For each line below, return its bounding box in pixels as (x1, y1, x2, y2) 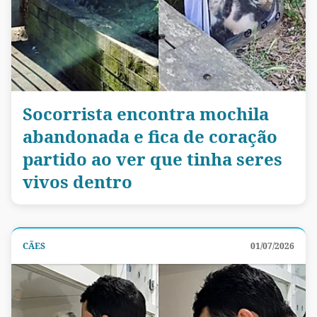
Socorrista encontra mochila (23, 101, 269, 125)
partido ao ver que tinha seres (23, 146, 282, 171)
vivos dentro (23, 169, 132, 193)
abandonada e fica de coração (23, 124, 277, 148)
